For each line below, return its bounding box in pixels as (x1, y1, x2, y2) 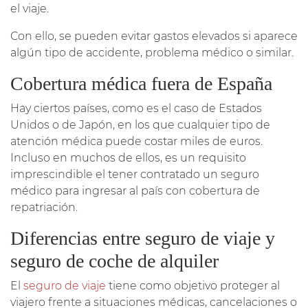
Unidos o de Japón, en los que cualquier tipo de (10, 118, 270, 131)
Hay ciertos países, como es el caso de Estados (10, 101, 262, 115)
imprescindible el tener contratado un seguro (10, 167, 259, 181)
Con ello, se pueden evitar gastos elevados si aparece (10, 29, 298, 43)
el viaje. (10, 1, 49, 15)
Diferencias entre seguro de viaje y (10, 227, 275, 249)
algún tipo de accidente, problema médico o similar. (10, 45, 294, 59)
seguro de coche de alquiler (10, 250, 219, 272)
